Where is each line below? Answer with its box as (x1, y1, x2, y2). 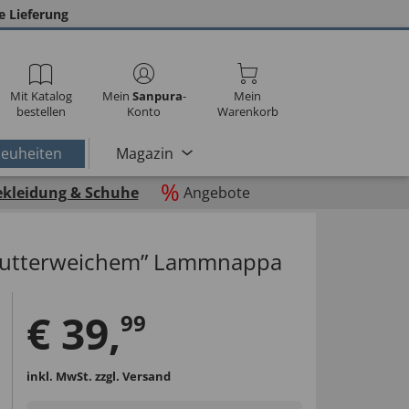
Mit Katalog (9, 88, 72, 104)
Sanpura (131, 88, 183, 104)
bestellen (16, 103, 66, 120)
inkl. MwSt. (26, 367, 95, 384)
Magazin (115, 142, 173, 163)
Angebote (183, 183, 250, 203)
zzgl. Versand (94, 367, 171, 384)
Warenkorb (216, 103, 278, 120)
